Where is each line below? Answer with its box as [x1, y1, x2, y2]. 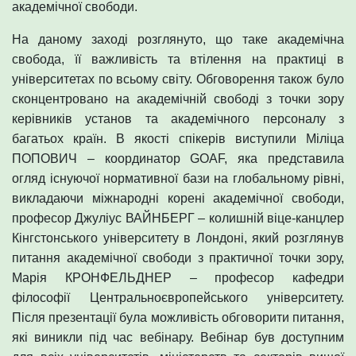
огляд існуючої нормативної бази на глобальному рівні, [12, 171, 344, 185]
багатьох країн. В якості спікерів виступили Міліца [12, 131, 344, 145]
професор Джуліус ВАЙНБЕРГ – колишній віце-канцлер [12, 211, 344, 225]
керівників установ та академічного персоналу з [12, 111, 344, 126]
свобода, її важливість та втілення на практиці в [12, 52, 344, 66]
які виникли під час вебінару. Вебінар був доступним [12, 330, 344, 344]
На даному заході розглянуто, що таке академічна [12, 32, 344, 46]
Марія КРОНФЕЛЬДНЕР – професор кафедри [12, 270, 344, 284]
